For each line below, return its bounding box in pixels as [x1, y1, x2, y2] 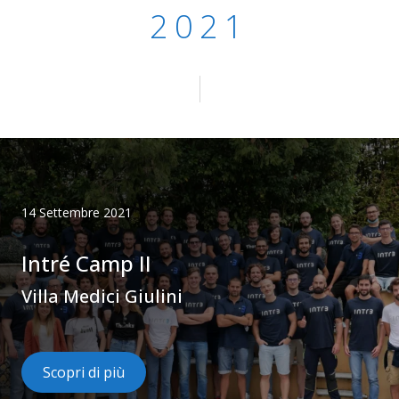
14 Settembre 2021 [21, 204, 132, 221]
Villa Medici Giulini [21, 284, 183, 308]
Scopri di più [43, 362, 125, 382]
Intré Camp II [21, 248, 151, 278]
